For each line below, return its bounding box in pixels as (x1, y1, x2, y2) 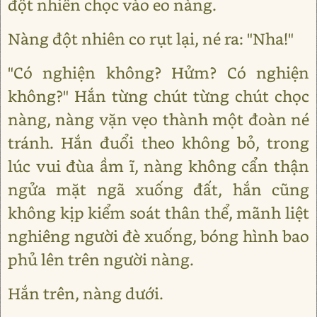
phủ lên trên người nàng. (8, 249, 194, 270)
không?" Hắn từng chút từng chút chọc (8, 86, 309, 106)
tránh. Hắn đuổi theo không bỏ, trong (8, 132, 309, 153)
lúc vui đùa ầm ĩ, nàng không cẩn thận (8, 156, 309, 176)
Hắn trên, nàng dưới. (8, 283, 163, 304)
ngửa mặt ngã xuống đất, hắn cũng (8, 179, 309, 200)
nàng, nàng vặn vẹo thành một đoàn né (8, 109, 309, 129)
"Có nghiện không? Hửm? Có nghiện (8, 62, 309, 83)
